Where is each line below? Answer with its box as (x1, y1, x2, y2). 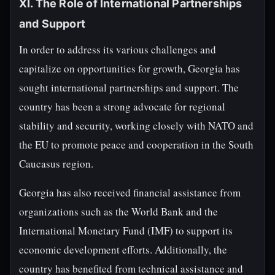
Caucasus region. (19, 157, 93, 171)
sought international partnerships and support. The (19, 80, 239, 95)
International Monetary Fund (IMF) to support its (19, 223, 233, 238)
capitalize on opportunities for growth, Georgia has (19, 61, 240, 76)
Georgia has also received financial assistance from (19, 185, 241, 199)
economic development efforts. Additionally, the (19, 242, 227, 257)
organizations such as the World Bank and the (19, 204, 218, 219)
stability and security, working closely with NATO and (19, 118, 254, 133)
